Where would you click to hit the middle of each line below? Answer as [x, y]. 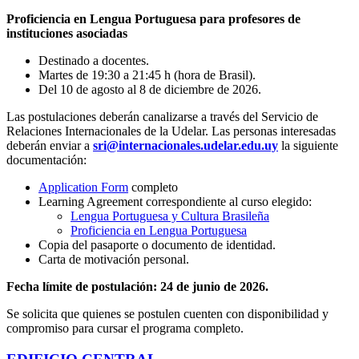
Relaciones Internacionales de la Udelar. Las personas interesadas [171, 131]
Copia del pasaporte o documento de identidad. [157, 244]
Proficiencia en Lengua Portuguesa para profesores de [153, 18]
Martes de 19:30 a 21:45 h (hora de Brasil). [147, 75]
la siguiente [308, 145]
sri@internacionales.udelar [165, 145]
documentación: [46, 159]
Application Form [83, 187]
